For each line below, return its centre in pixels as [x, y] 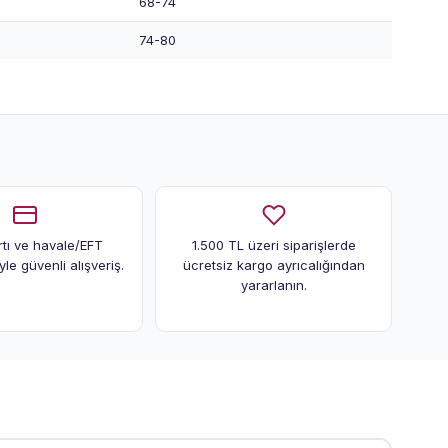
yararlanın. [273, 284]
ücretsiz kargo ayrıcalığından [273, 264]
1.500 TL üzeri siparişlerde [273, 244]
